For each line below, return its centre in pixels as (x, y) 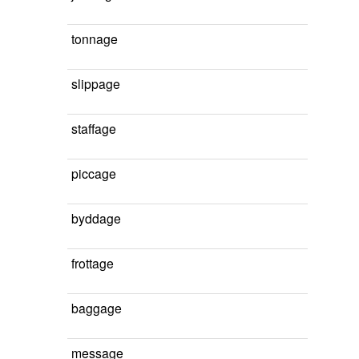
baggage (97, 308)
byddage (96, 218)
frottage (93, 263)
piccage (94, 173)
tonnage (95, 38)
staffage (94, 128)
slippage (96, 83)
